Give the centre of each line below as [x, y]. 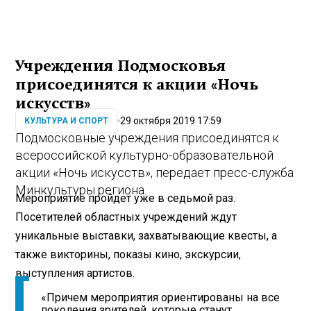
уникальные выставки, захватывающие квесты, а [146, 235]
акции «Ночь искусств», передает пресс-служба [155, 173]
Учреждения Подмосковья [121, 66]
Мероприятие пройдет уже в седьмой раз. [126, 198]
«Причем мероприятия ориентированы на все [161, 298]
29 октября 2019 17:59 [171, 120]
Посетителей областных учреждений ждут [126, 217]
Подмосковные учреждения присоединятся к [148, 138]
